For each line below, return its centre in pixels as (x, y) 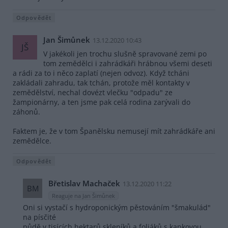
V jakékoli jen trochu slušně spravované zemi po (125, 54)
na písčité (39, 217)
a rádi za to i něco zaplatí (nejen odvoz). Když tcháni (101, 73)
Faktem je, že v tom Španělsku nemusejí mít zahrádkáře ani (114, 131)
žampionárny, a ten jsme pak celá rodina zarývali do (102, 102)
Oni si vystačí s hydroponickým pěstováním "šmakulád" (117, 207)
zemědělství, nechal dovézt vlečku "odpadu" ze (93, 93)
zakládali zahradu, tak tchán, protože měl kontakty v (101, 83)
